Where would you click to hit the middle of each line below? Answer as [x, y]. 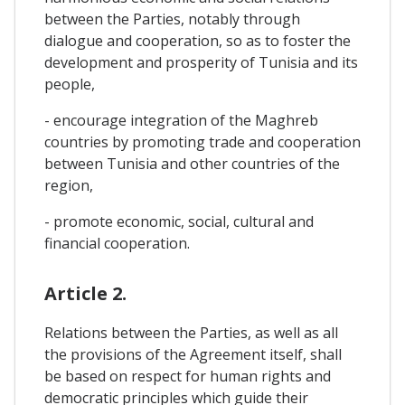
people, [70, 84]
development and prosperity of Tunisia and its [201, 62]
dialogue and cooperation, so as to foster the [198, 40]
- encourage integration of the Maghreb [181, 120]
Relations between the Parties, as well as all [191, 332]
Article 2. [85, 293]
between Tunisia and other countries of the [192, 163]
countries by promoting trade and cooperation [202, 141]
